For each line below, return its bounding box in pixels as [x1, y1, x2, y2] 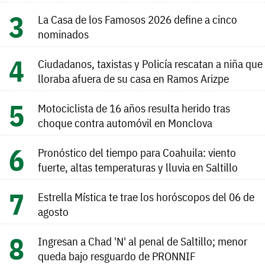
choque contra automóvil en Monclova [38, 115, 212, 131]
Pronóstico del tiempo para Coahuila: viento [38, 145, 236, 160]
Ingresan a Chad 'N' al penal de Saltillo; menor [38, 234, 247, 249]
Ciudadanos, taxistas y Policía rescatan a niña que [38, 56, 263, 72]
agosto [38, 204, 69, 219]
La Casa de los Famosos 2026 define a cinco [38, 12, 237, 27]
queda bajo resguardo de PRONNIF [38, 248, 196, 264]
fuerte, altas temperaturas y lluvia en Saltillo [38, 160, 238, 175]
